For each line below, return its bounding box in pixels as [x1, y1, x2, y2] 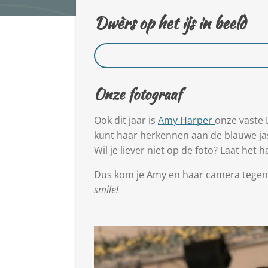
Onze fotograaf [94, 84, 181, 105]
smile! [94, 183, 118, 196]
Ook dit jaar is [94, 114, 158, 127]
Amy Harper [158, 114, 215, 127]
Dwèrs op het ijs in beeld [94, 11, 246, 35]
